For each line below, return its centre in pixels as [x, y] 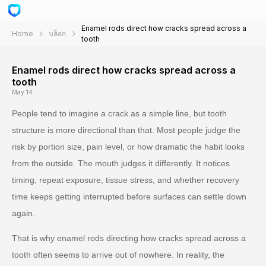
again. [23, 213]
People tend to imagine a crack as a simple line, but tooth [119, 113]
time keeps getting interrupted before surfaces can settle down [129, 197]
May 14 [22, 92]
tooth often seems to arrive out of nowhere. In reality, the [118, 255]
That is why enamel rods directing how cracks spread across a [129, 238]
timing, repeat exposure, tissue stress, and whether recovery [126, 180]
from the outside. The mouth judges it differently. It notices [121, 163]
